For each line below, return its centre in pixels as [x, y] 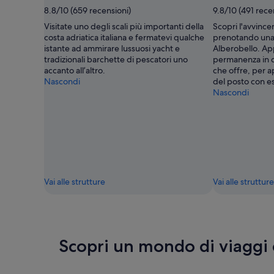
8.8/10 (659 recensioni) [87, 10]
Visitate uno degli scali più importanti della [124, 26]
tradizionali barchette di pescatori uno [116, 59]
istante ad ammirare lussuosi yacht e [112, 48]
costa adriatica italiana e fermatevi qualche [124, 37]
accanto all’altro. [75, 70]
